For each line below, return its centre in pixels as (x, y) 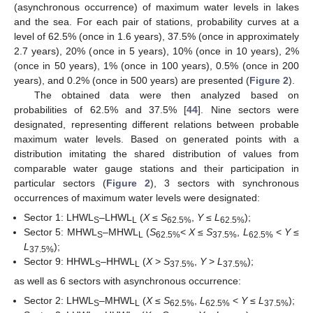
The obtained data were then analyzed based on (166, 95)
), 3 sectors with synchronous (225, 183)
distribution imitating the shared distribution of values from (156, 153)
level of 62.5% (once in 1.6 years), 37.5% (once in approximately (156, 36)
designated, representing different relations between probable (156, 124)
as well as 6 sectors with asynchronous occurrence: (128, 281)
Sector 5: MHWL (60, 232)
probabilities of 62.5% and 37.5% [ (101, 109)
